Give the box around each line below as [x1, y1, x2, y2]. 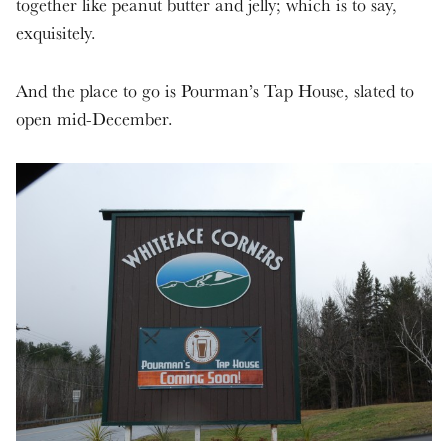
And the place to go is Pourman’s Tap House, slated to [16, 78, 414, 102]
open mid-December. [16, 106, 178, 130]
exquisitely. [16, 20, 101, 44]
